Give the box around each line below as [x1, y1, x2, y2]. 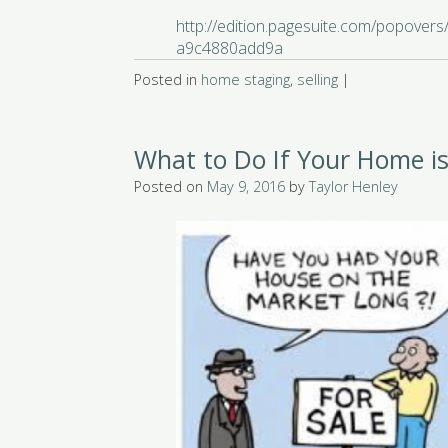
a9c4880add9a [176, 37, 284, 60]
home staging [201, 70, 291, 90]
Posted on [134, 177, 208, 197]
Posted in [134, 70, 202, 90]
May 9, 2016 [207, 177, 286, 197]
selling [297, 70, 339, 90]
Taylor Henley [309, 177, 399, 197]
